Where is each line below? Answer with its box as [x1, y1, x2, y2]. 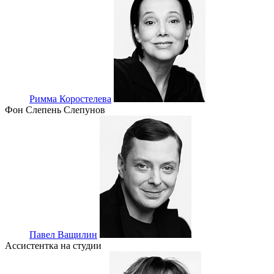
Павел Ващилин [29, 229, 97, 240]
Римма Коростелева [29, 94, 111, 105]
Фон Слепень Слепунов [5, 105, 105, 116]
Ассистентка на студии [5, 240, 102, 251]
